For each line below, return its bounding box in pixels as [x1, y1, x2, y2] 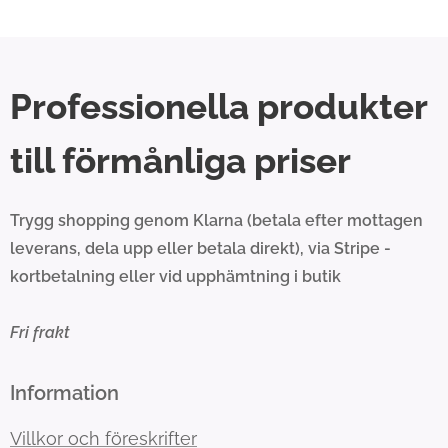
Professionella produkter [10, 86, 427, 128]
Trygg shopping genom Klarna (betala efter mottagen [10, 211, 423, 231]
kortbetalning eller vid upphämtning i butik [10, 267, 341, 287]
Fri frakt [10, 323, 70, 343]
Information [10, 381, 119, 406]
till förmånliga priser [10, 140, 351, 182]
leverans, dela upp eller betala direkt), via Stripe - [10, 239, 391, 259]
